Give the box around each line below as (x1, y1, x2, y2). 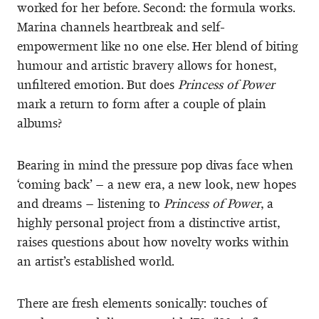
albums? (17, 115, 62, 131)
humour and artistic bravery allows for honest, (17, 57, 276, 73)
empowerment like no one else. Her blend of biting (17, 38, 298, 54)
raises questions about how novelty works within (17, 234, 289, 250)
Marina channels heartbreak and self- (17, 19, 225, 35)
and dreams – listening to (17, 195, 164, 211)
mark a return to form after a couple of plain (17, 95, 266, 112)
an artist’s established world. (17, 253, 174, 269)
